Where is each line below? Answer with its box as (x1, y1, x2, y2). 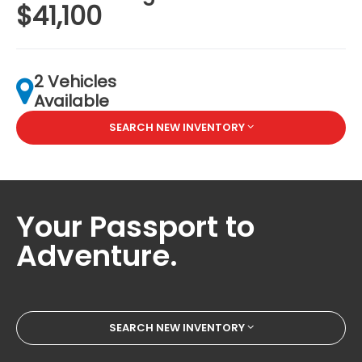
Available (34, 89, 110, 112)
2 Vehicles (34, 69, 117, 93)
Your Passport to (16, 205, 255, 247)
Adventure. (16, 234, 179, 276)
